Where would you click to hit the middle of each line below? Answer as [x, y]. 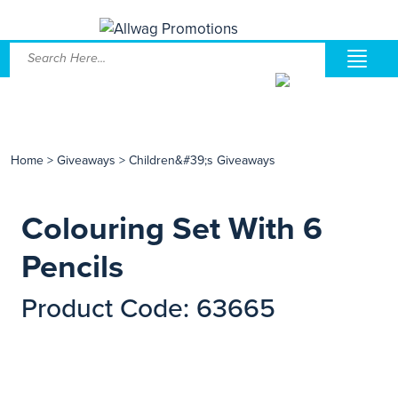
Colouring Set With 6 [172, 229]
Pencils [72, 267]
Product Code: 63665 [148, 309]
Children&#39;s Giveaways [202, 160]
